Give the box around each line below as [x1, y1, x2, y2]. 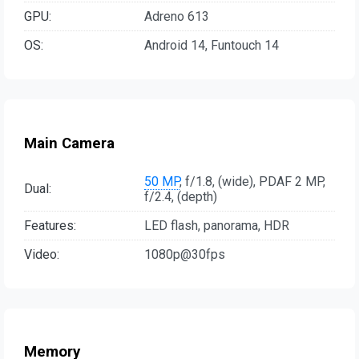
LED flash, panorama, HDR [144, 217, 289, 233]
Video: [24, 246, 59, 262]
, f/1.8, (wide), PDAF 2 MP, [179, 173, 325, 189]
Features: [24, 217, 76, 233]
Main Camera [24, 134, 115, 152]
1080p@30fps [144, 246, 225, 262]
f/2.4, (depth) [144, 188, 217, 204]
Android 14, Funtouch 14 [144, 38, 279, 54]
